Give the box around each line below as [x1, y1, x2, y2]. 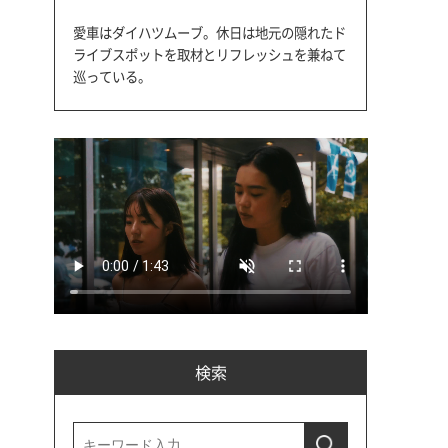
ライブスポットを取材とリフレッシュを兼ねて [72, 44, 346, 65]
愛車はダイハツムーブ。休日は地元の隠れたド [72, 22, 346, 43]
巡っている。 [72, 66, 151, 87]
